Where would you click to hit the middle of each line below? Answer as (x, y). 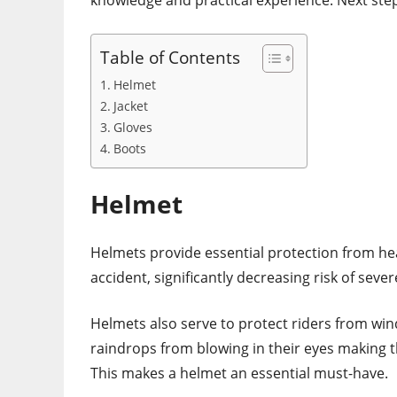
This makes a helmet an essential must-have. (239, 374)
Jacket (130, 106)
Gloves (132, 128)
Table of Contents (170, 58)
